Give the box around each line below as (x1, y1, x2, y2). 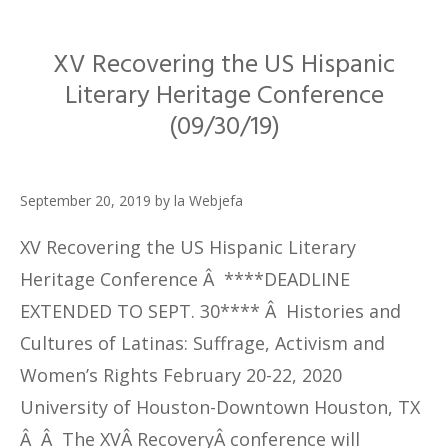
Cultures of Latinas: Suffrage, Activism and (20, 331, 385, 356)
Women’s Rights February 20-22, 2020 (20, 363, 342, 388)
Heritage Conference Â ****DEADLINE (20, 267, 350, 292)
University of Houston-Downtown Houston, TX (20, 395, 420, 420)
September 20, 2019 (20, 191, 151, 211)
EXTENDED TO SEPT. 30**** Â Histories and (20, 299, 401, 324)
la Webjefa (174, 191, 243, 211)
